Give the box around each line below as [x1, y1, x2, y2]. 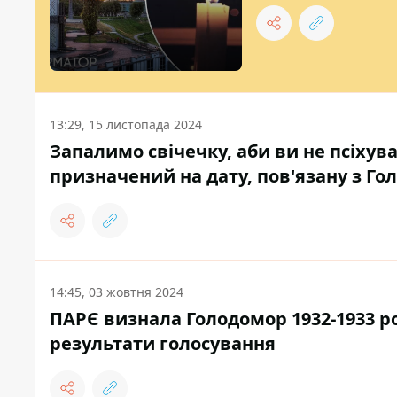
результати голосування [50, 331, 276, 356]
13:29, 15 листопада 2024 [50, 116, 202, 134]
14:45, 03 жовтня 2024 [50, 284, 183, 301]
